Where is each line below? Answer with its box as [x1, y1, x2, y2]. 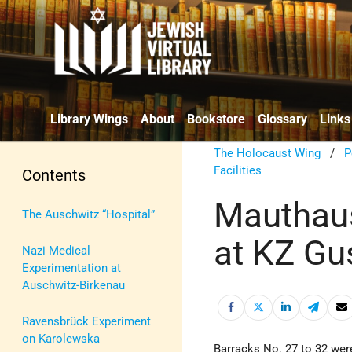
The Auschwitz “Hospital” [22, 207, 155, 222]
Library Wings [50, 111, 128, 126]
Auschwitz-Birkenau [22, 277, 125, 292]
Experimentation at [22, 260, 121, 275]
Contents [22, 165, 86, 185]
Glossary [258, 111, 307, 126]
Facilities [214, 163, 262, 178]
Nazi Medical [22, 243, 90, 258]
